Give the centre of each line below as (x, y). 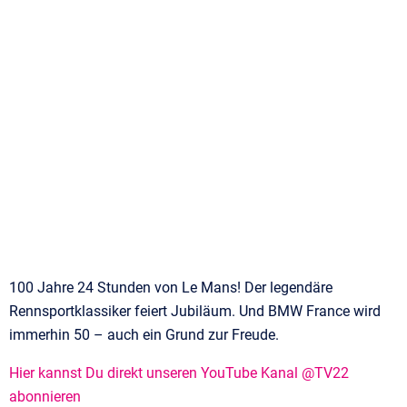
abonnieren (45, 396)
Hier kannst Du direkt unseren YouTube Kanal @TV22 (179, 372)
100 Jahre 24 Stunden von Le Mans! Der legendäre (171, 287)
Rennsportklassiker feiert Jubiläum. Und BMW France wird (195, 311)
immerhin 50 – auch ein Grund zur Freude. (144, 334)
